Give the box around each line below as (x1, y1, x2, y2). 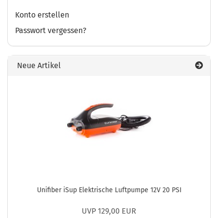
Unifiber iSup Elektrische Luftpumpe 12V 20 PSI (36, 186, 182, 194)
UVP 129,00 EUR (82, 206, 136, 216)
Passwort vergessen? (15, 26, 86, 35)
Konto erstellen (15, 10, 69, 19)
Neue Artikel (15, 61, 61, 70)
